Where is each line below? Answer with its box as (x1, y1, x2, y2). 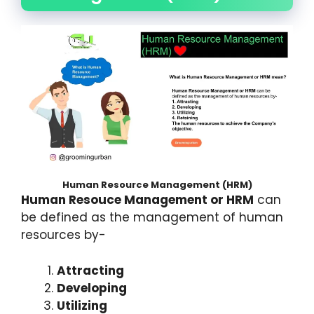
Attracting (57, 261, 124, 279)
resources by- (21, 226, 109, 244)
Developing (57, 279, 127, 296)
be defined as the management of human (21, 209, 283, 226)
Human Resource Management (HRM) (62, 178, 252, 192)
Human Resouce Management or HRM (21, 191, 254, 209)
